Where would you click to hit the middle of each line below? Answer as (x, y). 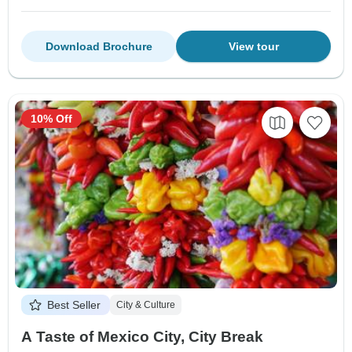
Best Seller (74, 304)
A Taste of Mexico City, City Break (142, 336)
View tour (253, 46)
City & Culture (146, 304)
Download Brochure (99, 46)
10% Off (51, 118)
